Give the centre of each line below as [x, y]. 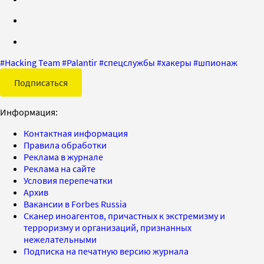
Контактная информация [76, 133]
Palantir [82, 62]
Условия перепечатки [68, 180]
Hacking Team [32, 62]
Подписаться [41, 82]
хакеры [176, 62]
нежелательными [60, 239]
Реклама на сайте [60, 168]
